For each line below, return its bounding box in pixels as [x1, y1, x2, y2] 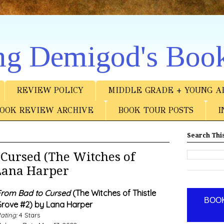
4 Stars [16, 211, 40, 219]
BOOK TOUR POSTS [117, 105, 193, 115]
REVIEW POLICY [16, 85, 83, 95]
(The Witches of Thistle [70, 188, 156, 198]
